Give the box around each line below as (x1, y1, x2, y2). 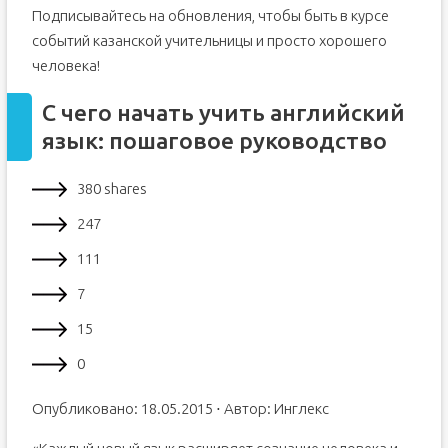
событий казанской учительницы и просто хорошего (31, 32, 387, 49)
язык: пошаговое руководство (41, 128, 387, 153)
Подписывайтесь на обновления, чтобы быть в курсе (31, 7, 389, 24)
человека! (31, 57, 100, 74)
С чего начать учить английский (41, 100, 405, 125)
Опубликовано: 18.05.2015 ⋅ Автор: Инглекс (31, 400, 329, 417)
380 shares (76, 180, 147, 197)
